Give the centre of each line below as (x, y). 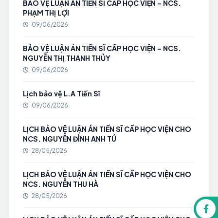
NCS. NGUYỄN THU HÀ (60, 184)
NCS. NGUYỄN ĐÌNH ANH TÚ (69, 139)
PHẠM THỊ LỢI (46, 13)
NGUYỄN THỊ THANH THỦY (66, 58)
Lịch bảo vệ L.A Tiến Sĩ (61, 93)
